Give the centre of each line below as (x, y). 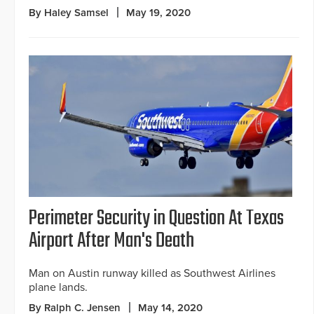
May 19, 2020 (158, 12)
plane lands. (58, 288)
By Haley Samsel (69, 12)
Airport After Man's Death (111, 241)
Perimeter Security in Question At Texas (156, 219)
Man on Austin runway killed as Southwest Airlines (152, 274)
